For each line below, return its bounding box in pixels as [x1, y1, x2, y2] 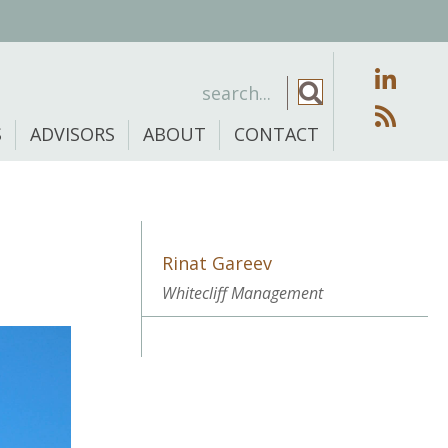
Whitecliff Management [162, 282, 324, 305]
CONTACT [233, 121, 319, 146]
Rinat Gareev [162, 251, 273, 276]
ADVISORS [29, 121, 115, 146]
